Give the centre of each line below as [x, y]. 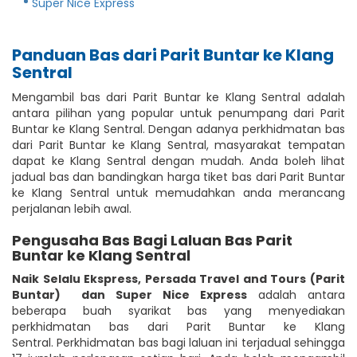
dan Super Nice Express [164, 294]
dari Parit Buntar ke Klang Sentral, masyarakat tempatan [178, 145]
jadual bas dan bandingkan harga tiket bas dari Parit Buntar [178, 177]
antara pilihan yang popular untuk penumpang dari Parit [178, 113]
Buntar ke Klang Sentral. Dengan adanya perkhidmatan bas [178, 129]
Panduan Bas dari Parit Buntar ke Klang [173, 55]
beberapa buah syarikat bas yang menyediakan [178, 310]
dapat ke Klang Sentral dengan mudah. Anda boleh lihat [178, 161]
